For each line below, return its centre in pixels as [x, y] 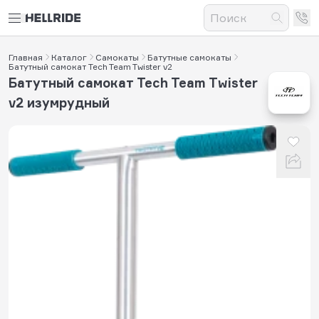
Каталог [69, 57]
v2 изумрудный [59, 102]
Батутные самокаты [189, 57]
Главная [26, 57]
